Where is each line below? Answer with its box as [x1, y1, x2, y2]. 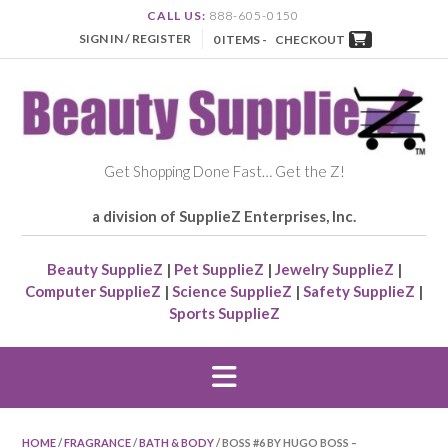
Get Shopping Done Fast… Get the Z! [103, 162, 345, 181]
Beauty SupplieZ [46, 260, 163, 279]
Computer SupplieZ [25, 282, 161, 301]
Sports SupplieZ [168, 304, 280, 323]
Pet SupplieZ [173, 260, 264, 279]
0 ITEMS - [212, 32, 269, 48]
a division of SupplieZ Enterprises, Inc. [92, 207, 356, 226]
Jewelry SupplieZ [274, 260, 394, 279]
